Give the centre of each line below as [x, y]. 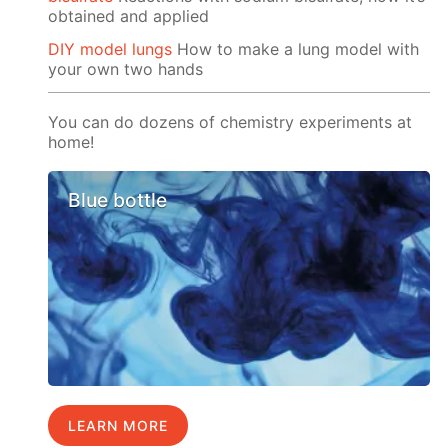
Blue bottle [118, 199]
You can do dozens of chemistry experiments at [230, 121]
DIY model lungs [110, 48]
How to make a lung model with [296, 48]
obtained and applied [129, 15]
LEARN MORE [118, 425]
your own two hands [126, 68]
